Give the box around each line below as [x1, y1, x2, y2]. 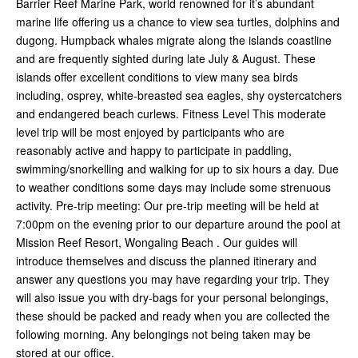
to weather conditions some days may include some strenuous [16, 179, 331, 196]
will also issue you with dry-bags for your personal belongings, [16, 289, 328, 306]
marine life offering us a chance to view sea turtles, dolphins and [16, 14, 340, 30]
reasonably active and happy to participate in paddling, [16, 142, 292, 159]
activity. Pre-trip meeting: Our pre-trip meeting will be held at [16, 197, 319, 214]
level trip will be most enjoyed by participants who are [16, 124, 284, 141]
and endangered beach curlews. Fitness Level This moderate [16, 105, 326, 122]
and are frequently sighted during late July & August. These [16, 50, 316, 67]
